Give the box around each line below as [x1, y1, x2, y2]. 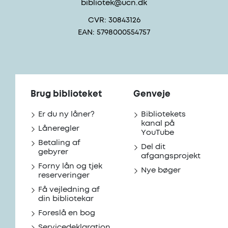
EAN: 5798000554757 [78, 28, 150, 36]
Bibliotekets [140, 110, 186, 118]
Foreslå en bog [38, 209, 95, 217]
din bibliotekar [38, 195, 94, 203]
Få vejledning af [38, 186, 100, 193]
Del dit [140, 143, 165, 151]
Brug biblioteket [31, 90, 102, 99]
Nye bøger [140, 166, 181, 174]
